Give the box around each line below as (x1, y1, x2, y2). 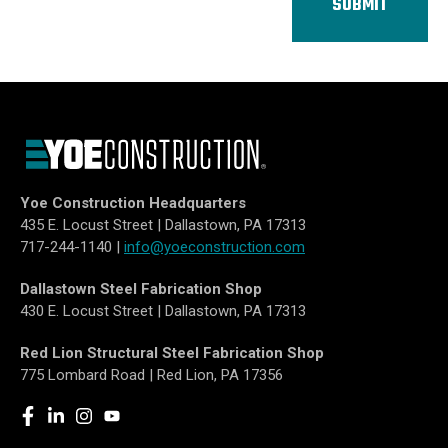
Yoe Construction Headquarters (20, 194, 246, 213)
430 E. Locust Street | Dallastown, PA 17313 (20, 302, 306, 321)
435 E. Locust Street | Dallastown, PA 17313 (20, 216, 306, 235)
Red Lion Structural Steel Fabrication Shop (20, 344, 324, 363)
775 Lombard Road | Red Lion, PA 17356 (20, 366, 283, 385)
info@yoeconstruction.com (124, 238, 305, 257)
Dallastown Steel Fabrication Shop (20, 280, 262, 299)
